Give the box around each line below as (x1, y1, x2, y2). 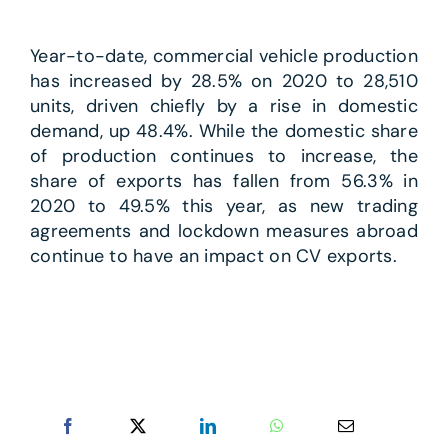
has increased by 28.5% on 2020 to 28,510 (29, 69, 419, 94)
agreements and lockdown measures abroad (29, 219, 419, 244)
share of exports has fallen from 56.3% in (29, 169, 419, 194)
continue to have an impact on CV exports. (29, 244, 398, 269)
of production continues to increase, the (29, 144, 419, 169)
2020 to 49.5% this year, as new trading (29, 194, 419, 219)
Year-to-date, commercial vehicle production (29, 44, 419, 69)
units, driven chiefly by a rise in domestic (29, 94, 419, 119)
